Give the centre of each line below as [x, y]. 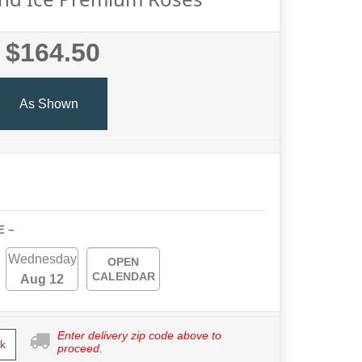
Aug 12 [42, 279]
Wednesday [42, 259]
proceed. [80, 348]
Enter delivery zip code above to [139, 335]
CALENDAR [123, 276]
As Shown [48, 103]
